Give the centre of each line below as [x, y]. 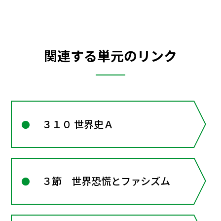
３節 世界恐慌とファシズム [106, 181]
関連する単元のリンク [110, 55]
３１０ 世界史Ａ [78, 124]
